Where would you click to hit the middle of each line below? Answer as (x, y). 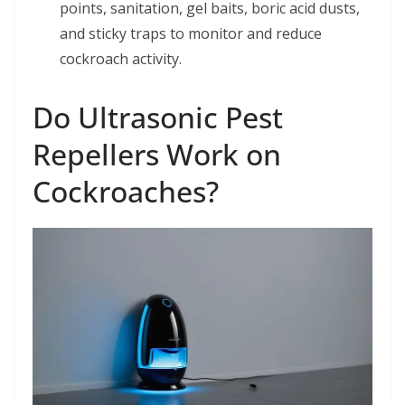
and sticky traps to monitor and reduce (191, 34)
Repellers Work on (157, 155)
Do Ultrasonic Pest (158, 118)
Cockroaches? (126, 192)
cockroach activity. (121, 59)
